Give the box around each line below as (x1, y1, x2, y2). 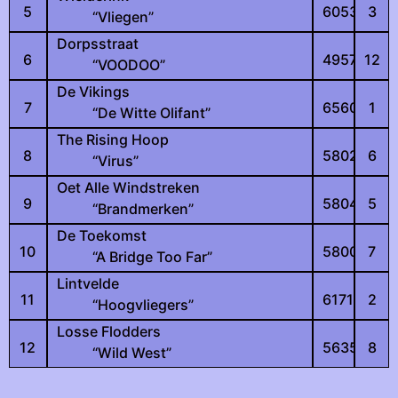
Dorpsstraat (56, 35, 139, 52)
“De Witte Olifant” (92, 104, 211, 122)
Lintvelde (56, 275, 119, 292)
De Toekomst (56, 227, 147, 244)
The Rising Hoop (56, 131, 169, 148)
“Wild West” (92, 344, 171, 362)
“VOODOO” (92, 56, 165, 74)
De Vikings (56, 83, 130, 100)
